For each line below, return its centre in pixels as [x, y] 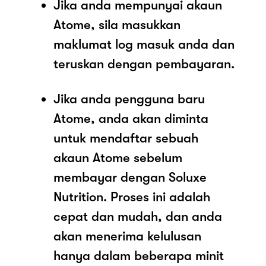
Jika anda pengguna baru [129, 99]
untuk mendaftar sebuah [126, 138]
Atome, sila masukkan [117, 24]
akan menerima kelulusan [127, 236]
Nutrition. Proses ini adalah [132, 197]
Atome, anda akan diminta [131, 118]
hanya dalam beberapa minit [139, 255]
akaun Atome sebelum [118, 157]
